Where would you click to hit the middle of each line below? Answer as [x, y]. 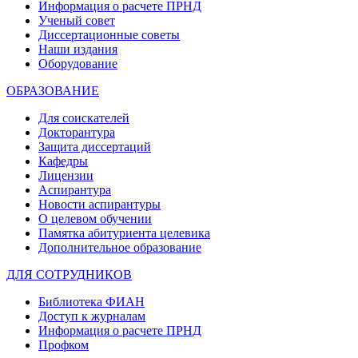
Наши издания [78, 49]
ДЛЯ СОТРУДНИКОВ [69, 274]
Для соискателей [84, 118]
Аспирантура [75, 190]
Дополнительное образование [120, 247]
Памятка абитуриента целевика [124, 233]
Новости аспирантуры [99, 204]
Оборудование [78, 64]
